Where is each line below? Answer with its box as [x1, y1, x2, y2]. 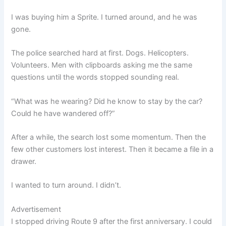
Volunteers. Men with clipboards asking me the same [11, 61, 193, 70]
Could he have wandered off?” [11, 108, 116, 118]
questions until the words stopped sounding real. [11, 73, 180, 82]
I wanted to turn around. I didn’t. [11, 181, 122, 190]
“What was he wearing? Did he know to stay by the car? [11, 96, 203, 106]
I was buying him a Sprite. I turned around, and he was [11, 12, 198, 22]
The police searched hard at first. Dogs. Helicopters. [11, 48, 189, 58]
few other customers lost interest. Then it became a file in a [11, 144, 214, 154]
